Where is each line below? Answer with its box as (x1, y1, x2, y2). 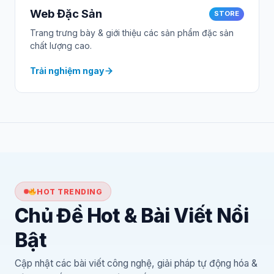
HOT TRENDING (37, 187, 103, 196)
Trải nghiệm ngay (30, 65, 104, 76)
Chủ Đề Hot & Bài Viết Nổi (15, 204, 248, 228)
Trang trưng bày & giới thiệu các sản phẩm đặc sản (30, 27, 234, 38)
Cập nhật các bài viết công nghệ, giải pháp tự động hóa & (15, 257, 257, 269)
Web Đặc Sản (30, 7, 102, 21)
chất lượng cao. (30, 40, 92, 51)
